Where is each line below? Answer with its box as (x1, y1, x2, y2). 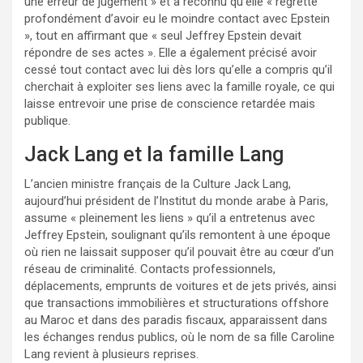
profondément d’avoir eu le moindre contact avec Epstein (24, 11, 330, 26)
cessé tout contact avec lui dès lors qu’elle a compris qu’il (24, 62, 332, 77)
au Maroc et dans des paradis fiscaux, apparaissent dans (24, 312, 327, 327)
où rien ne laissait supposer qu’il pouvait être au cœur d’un (24, 244, 334, 259)
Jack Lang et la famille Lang (24, 142, 284, 166)
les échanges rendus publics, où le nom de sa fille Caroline (24, 329, 335, 344)
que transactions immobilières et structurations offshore (24, 295, 329, 310)
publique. (24, 113, 70, 128)
